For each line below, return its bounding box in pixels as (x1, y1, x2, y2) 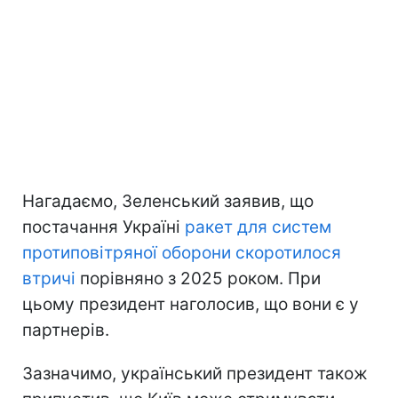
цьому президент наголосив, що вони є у (22, 294, 359, 315)
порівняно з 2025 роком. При (76, 268, 321, 290)
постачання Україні (22, 217, 185, 238)
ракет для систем (185, 217, 331, 238)
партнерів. (22, 320, 109, 341)
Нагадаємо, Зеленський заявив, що (22, 191, 314, 212)
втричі (22, 268, 76, 290)
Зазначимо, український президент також (22, 363, 368, 385)
